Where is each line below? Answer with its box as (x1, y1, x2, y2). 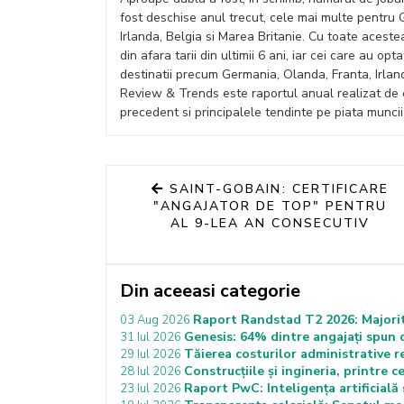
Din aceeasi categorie (120, 279, 300, 303)
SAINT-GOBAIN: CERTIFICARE (170, 180, 390, 197)
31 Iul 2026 (120, 329, 184, 345)
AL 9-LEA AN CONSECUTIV (170, 215, 371, 232)
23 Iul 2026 (120, 381, 184, 397)
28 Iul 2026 (120, 363, 184, 380)
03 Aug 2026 (120, 312, 193, 328)
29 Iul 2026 (120, 346, 184, 363)
